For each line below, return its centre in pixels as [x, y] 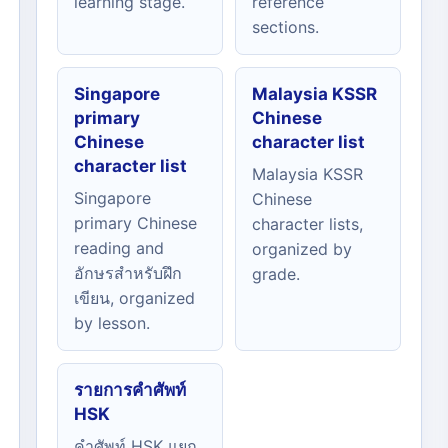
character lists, [307, 224]
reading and [119, 248]
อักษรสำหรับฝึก [128, 273]
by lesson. [112, 323]
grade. [276, 274]
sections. [285, 27]
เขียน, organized [134, 298]
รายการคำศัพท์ [130, 390]
